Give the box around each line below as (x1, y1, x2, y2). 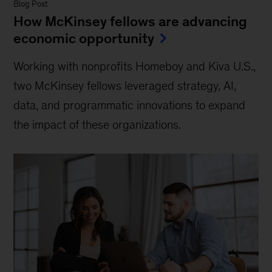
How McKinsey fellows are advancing (13, 13, 248, 29)
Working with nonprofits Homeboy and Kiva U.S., (13, 59, 256, 73)
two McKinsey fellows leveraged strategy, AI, (13, 78, 237, 92)
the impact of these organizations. (13, 117, 182, 131)
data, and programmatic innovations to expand (13, 98, 246, 112)
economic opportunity (13, 30, 155, 46)
